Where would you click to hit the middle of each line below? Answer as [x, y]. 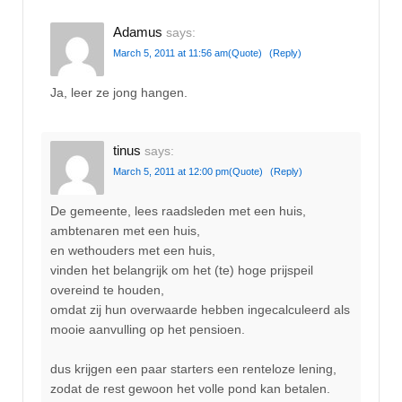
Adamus [138, 31]
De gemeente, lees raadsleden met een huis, [178, 210]
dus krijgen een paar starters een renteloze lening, [193, 369]
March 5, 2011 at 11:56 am [170, 52]
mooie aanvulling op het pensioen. [148, 329]
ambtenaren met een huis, [125, 230]
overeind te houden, [107, 289]
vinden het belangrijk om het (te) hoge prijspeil [182, 270]
